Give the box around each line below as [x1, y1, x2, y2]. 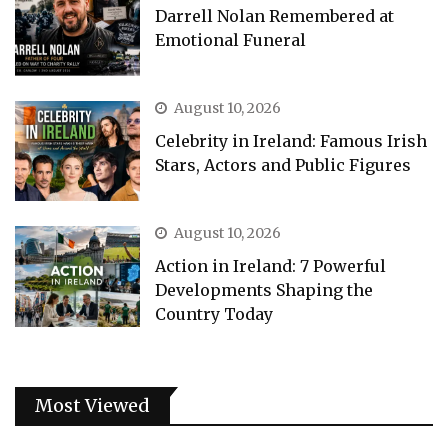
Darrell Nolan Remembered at [155, 5, 395, 26]
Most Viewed [35, 393, 150, 417]
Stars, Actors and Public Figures [155, 155, 412, 176]
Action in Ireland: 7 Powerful [155, 256, 387, 277]
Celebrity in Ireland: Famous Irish [155, 131, 428, 152]
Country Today [155, 304, 274, 325]
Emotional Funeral [155, 29, 307, 50]
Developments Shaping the [155, 280, 374, 301]
